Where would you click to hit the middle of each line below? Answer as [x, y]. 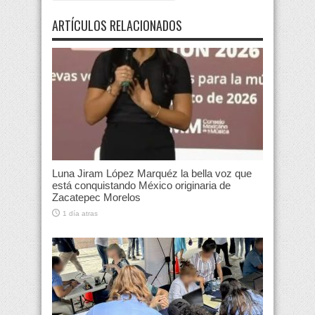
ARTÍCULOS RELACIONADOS [117, 26]
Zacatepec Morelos [96, 198]
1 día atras [80, 214]
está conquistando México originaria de [141, 186]
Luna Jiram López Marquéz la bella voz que [152, 174]
